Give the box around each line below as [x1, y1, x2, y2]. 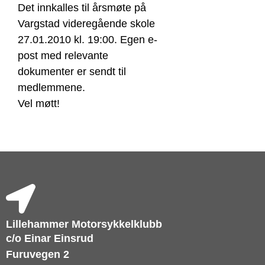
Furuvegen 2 [6, 248, 69, 261]
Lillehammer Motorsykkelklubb [6, 218, 162, 231]
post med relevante [18, 50, 108, 62]
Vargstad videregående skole [18, 18, 155, 30]
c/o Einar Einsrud [6, 232, 93, 245]
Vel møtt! [18, 98, 60, 109]
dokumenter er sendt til [18, 66, 126, 77]
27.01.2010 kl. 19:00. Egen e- [18, 34, 157, 46]
